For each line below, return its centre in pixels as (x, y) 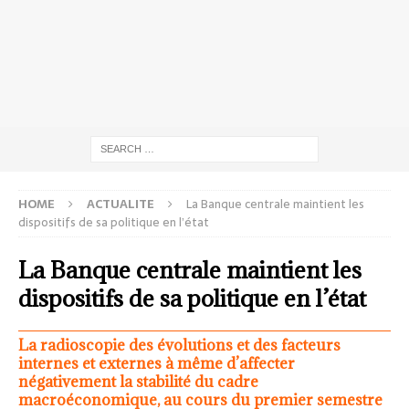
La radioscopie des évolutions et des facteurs (179, 345)
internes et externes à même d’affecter (157, 363)
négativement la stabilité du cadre (138, 381)
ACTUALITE (121, 204)
